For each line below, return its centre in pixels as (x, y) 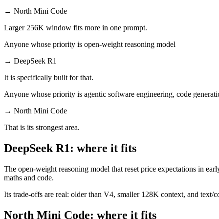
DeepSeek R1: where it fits (70, 148)
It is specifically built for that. (49, 77)
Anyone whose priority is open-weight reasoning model (90, 44)
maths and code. (29, 177)
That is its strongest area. (42, 127)
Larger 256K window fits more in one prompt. (76, 27)
